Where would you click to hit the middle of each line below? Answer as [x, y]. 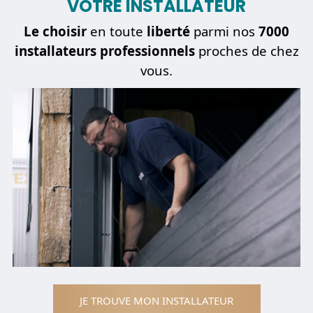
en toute [117, 31]
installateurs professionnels [104, 50]
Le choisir [55, 31]
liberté [170, 31]
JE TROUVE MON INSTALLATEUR [156, 301]
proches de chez [247, 50]
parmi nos [226, 31]
